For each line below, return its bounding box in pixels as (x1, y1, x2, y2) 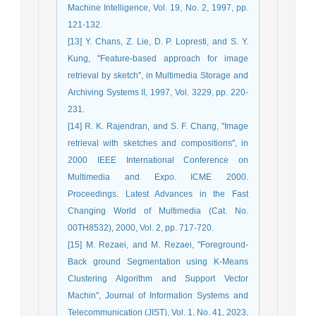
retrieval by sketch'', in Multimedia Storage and (68, 70, 248, 80)
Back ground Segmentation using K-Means (68, 256, 248, 267)
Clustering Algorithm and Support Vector (68, 273, 248, 284)
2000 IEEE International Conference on (68, 154, 248, 165)
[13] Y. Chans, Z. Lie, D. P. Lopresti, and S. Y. (68, 36, 248, 47)
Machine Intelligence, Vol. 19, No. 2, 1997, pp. (68, 2, 248, 13)
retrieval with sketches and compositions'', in (68, 138, 248, 148)
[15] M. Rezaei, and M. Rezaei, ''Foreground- (68, 239, 248, 250)
